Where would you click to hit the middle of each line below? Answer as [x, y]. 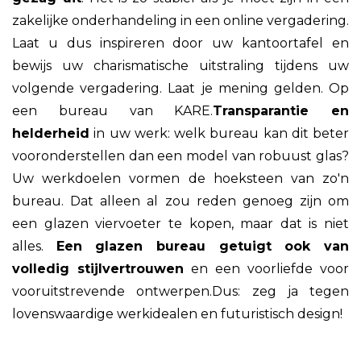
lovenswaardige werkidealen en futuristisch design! [177, 313]
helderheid [51, 133]
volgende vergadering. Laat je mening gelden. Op [180, 88]
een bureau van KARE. [113, 110]
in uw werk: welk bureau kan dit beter [219, 133]
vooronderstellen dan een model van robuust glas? [180, 156]
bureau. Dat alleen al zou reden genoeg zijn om [180, 201]
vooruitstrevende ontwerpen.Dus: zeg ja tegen [180, 291]
